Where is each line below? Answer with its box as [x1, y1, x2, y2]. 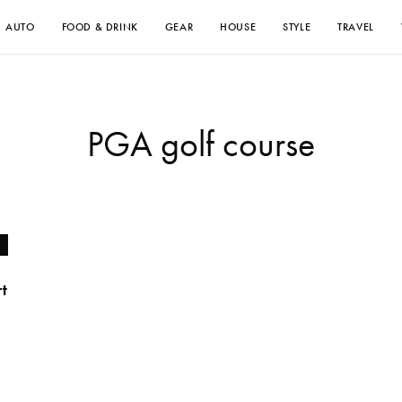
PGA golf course [87, 121, 315, 167]
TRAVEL [337, 20, 374, 34]
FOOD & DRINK [61, 20, 138, 34]
